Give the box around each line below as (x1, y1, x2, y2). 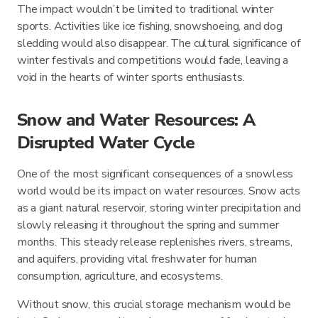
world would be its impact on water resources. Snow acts (17, 183, 301, 199)
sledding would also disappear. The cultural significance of (17, 35, 301, 52)
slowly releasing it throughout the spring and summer (17, 217, 279, 234)
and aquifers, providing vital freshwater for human (17, 251, 258, 268)
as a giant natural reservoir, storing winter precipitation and (17, 200, 301, 216)
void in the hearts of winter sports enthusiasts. (17, 70, 245, 86)
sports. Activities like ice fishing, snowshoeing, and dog (17, 18, 283, 35)
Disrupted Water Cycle (17, 131, 195, 155)
